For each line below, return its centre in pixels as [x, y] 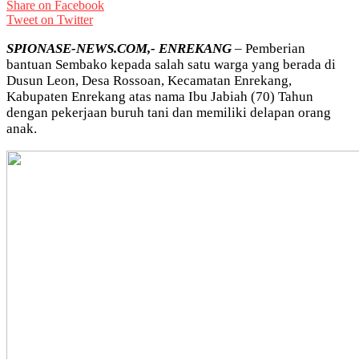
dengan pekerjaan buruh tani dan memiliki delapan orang [169, 112]
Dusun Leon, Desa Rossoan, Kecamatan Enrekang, [149, 80]
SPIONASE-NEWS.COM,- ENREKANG [119, 48]
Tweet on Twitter [50, 19]
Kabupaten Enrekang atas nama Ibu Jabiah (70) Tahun [160, 96]
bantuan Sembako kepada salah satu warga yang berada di [171, 64]
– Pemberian [268, 48]
